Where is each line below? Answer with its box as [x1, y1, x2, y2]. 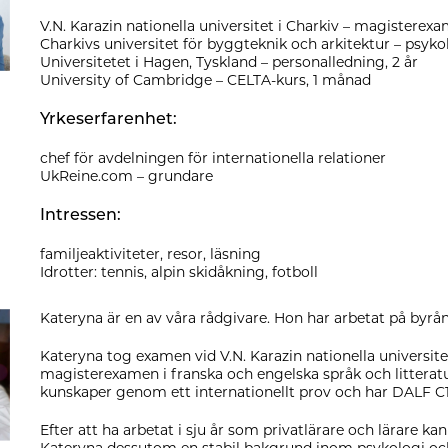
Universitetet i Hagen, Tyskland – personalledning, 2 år [40, 52, 418, 71]
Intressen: [40, 204, 121, 224]
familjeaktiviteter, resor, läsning [40, 244, 261, 263]
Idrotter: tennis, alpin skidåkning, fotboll [40, 262, 318, 281]
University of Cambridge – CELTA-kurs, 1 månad [40, 70, 371, 89]
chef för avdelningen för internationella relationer [40, 148, 386, 167]
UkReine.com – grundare [40, 166, 213, 185]
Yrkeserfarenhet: [40, 108, 177, 128]
